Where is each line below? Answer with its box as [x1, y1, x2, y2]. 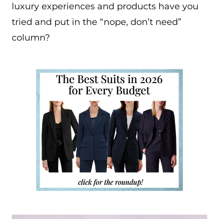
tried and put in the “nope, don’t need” [12, 17, 181, 27]
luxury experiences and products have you [12, 1, 198, 12]
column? [12, 32, 50, 43]
